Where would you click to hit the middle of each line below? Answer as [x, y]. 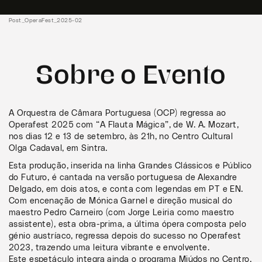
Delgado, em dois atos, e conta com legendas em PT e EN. [126, 189]
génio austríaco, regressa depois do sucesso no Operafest [125, 236]
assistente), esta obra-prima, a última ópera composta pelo [128, 224]
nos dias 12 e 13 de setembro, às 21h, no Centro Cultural [121, 137]
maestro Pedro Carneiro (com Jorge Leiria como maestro [122, 213]
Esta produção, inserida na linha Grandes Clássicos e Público [130, 166]
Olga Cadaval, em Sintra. [58, 148]
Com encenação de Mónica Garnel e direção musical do [121, 201]
